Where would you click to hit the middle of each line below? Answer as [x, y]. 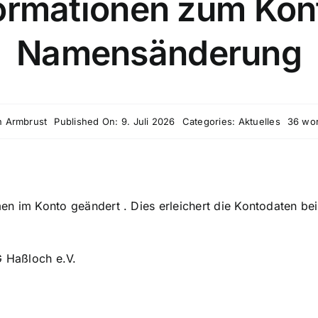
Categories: [210, 121]
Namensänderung [159, 53]
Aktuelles [259, 121]
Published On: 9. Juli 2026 [115, 121]
